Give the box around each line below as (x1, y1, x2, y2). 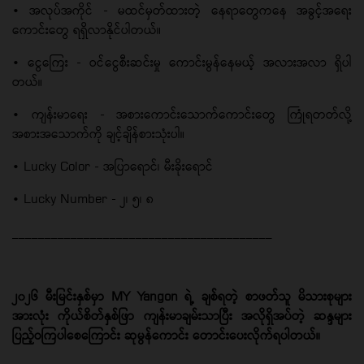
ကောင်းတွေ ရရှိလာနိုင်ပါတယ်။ (12, 21, 161, 37)
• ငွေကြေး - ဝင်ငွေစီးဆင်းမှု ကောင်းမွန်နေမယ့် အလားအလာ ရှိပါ (12, 54, 352, 70)
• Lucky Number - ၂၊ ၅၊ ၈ (12, 190, 154, 206)
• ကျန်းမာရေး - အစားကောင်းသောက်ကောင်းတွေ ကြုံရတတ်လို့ (12, 106, 352, 122)
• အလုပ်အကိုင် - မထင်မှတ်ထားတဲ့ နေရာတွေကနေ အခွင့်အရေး (12, 2, 352, 18)
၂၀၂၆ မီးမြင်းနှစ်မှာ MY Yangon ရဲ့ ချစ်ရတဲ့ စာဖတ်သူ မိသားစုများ (12, 288, 352, 304)
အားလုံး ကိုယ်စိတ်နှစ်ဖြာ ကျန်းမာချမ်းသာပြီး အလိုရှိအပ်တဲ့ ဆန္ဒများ (12, 307, 352, 323)
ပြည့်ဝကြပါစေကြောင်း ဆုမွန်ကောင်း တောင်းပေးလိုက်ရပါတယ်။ (12, 327, 320, 343)
